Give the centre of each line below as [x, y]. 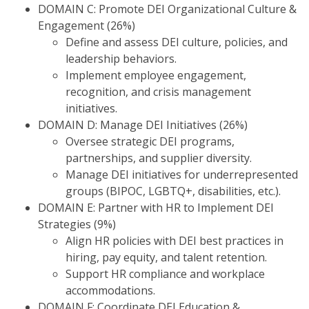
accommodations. [110, 290]
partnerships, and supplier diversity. [159, 158]
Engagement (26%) [87, 26]
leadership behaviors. [121, 59]
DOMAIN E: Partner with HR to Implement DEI [156, 208]
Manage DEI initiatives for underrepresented [182, 175]
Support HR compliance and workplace [165, 274]
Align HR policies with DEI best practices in [175, 241]
